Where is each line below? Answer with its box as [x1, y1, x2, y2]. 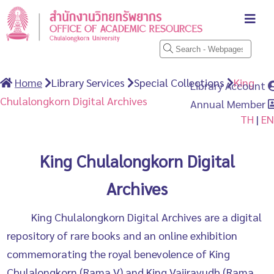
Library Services [51, 75, 127, 89]
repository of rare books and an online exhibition [7, 228, 238, 242]
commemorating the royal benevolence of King [7, 246, 231, 261]
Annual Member [190, 97, 268, 111]
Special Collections [134, 75, 227, 89]
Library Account [190, 78, 268, 92]
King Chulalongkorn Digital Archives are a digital [31, 210, 262, 224]
